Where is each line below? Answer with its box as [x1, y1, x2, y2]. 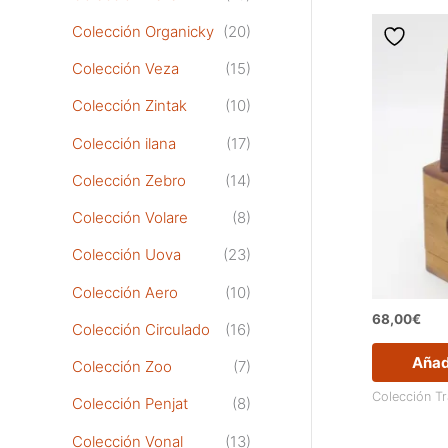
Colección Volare [72, 208, 188, 228]
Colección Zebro [72, 170, 186, 190]
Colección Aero [72, 282, 178, 302]
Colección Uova [72, 245, 181, 265]
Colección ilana [72, 133, 176, 153]
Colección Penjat [72, 394, 188, 414]
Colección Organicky [72, 21, 214, 41]
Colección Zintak [72, 96, 187, 116]
